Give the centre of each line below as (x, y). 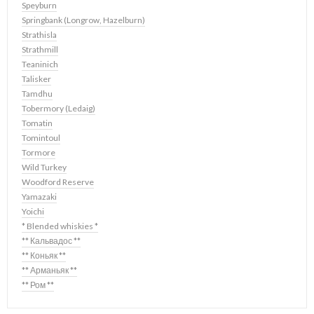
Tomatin (37, 123)
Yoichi (33, 211)
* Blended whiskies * (60, 226)
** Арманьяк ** (49, 270)
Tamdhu (37, 94)
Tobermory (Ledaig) (59, 108)
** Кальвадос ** (51, 241)
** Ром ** (38, 285)
